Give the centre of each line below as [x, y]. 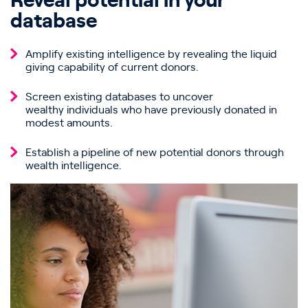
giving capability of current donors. [112, 68]
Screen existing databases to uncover [119, 97]
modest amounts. [69, 123]
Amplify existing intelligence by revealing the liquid [151, 55]
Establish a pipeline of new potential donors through [155, 153]
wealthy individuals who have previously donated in [151, 110]
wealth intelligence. [74, 166]
